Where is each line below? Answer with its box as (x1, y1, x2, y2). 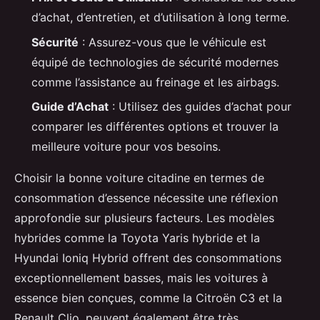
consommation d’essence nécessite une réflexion (14, 190, 278, 205)
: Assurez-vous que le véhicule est (79, 34, 266, 49)
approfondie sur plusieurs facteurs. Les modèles (14, 210, 274, 225)
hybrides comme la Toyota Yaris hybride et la (14, 230, 260, 245)
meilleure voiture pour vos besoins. (31, 139, 221, 154)
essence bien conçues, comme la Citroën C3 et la (14, 290, 282, 305)
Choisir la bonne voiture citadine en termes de (14, 170, 264, 185)
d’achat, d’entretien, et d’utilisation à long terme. (31, 10, 289, 25)
